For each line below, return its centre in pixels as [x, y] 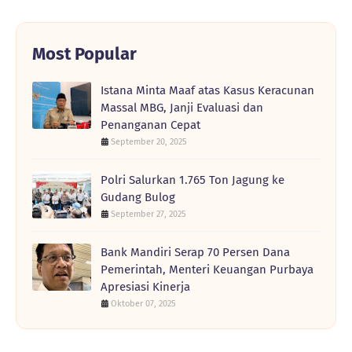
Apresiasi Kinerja [145, 286]
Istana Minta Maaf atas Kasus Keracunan [207, 90]
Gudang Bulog [138, 197]
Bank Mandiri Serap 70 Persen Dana [195, 252]
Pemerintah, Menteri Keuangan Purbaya [207, 269]
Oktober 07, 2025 [143, 303]
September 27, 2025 [148, 214]
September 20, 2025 [149, 141]
